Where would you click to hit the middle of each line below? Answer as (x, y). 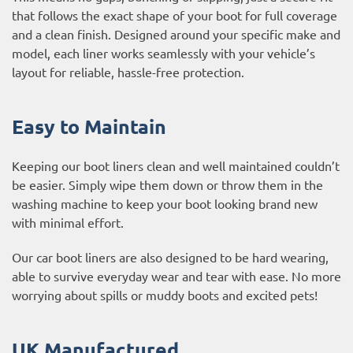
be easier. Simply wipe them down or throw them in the (167, 184)
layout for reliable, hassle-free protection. (128, 71)
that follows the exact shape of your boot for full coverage (175, 15)
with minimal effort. (68, 222)
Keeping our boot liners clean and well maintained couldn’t (176, 165)
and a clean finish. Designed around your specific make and (176, 33)
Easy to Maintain (89, 126)
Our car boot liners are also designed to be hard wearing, (170, 256)
